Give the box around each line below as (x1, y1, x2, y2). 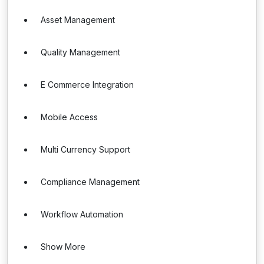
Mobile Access (41, 112, 98, 122)
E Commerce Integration (41, 80, 134, 90)
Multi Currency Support (41, 144, 130, 154)
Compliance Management (41, 177, 140, 187)
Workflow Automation (41, 209, 123, 219)
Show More (41, 242, 85, 252)
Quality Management (41, 47, 120, 57)
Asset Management (41, 15, 115, 25)
